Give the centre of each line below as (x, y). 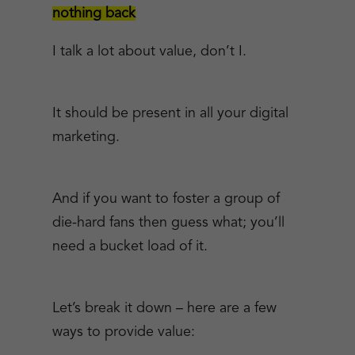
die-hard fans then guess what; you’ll (168, 223)
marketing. (86, 137)
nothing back (94, 13)
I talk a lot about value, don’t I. (149, 52)
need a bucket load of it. (130, 246)
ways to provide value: (123, 332)
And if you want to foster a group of (166, 199)
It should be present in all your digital (170, 113)
